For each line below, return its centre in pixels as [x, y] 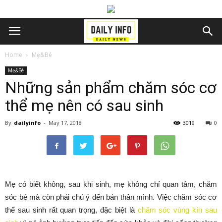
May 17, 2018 [65, 123]
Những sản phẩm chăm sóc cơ [111, 88]
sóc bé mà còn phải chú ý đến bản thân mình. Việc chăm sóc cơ [111, 197]
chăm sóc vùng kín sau [177, 210]
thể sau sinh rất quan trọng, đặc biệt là [71, 210]
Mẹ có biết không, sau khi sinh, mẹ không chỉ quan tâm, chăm [111, 184]
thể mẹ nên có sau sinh [84, 106]
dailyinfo [27, 123]
